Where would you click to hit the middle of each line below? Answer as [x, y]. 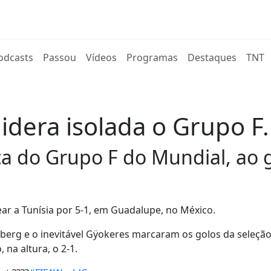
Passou [60, 57]
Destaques [212, 57]
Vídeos [102, 57]
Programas [152, 57]
